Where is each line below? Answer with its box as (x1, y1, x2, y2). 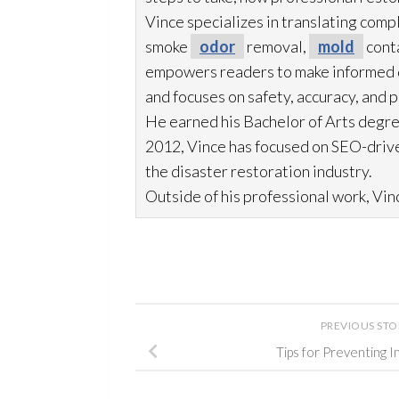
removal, (244, 37, 309, 56)
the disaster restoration (145, 161, 310, 181)
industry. (310, 161, 372, 181)
